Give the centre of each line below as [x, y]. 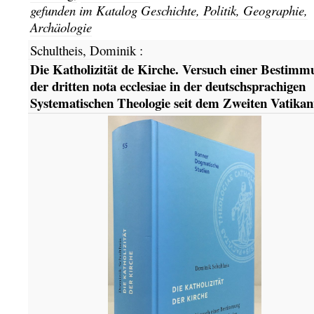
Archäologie [61, 27]
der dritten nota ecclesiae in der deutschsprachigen [168, 86]
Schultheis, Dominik [83, 50]
